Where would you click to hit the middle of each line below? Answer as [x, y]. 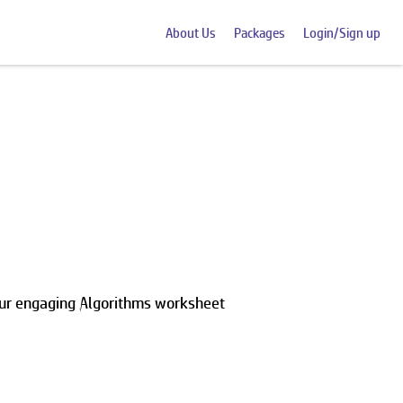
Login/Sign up [342, 32]
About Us [191, 32]
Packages [260, 32]
